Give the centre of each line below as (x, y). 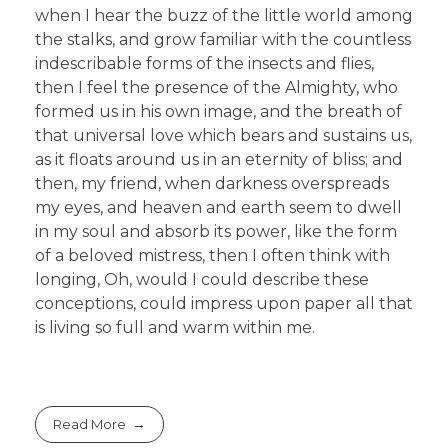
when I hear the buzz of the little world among (224, 16)
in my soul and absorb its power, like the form (216, 232)
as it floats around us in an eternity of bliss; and (219, 160)
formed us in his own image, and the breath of (218, 112)
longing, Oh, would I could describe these (202, 280)
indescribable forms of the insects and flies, (204, 64)
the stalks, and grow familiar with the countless (223, 40)
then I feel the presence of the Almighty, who (216, 88)
